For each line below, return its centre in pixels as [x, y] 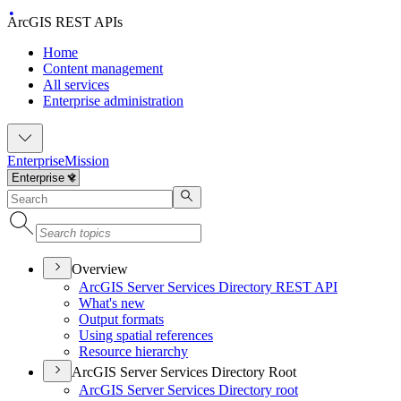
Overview [100, 269]
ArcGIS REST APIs [65, 22]
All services [76, 85]
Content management [103, 68]
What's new [112, 303]
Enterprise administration [113, 101]
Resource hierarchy [133, 351]
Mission [87, 161]
